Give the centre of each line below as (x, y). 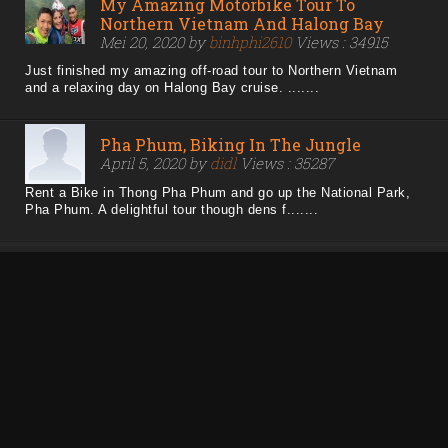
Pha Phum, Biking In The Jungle (230, 145)
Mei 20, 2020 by (154, 42)
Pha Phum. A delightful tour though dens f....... (171, 210)
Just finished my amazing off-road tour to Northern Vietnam (211, 71)
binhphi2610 (250, 42)
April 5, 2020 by (155, 163)
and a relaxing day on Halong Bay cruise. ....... (172, 88)
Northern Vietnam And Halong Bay (242, 24)
